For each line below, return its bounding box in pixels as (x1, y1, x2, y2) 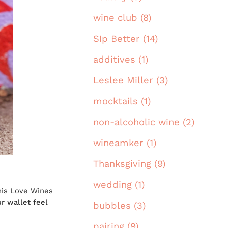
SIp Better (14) (93, 33, 158, 44)
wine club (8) (93, 12, 151, 23)
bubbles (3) (93, 200, 146, 211)
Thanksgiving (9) (93, 158, 165, 169)
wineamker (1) (93, 137, 156, 149)
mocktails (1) (93, 96, 151, 107)
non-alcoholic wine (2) (93, 117, 194, 128)
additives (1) (93, 54, 148, 65)
